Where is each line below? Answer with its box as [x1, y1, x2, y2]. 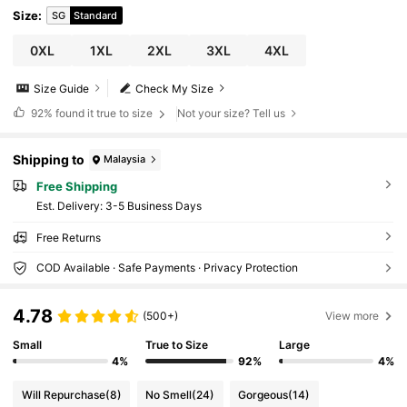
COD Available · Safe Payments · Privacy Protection [35, 261, 298, 275]
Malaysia [104, 153, 146, 166]
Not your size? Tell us [177, 106, 286, 121]
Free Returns [35, 231, 101, 245]
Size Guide [34, 81, 90, 95]
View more [325, 308, 380, 323]
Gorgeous [238, 388, 289, 402]
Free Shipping [35, 178, 117, 194]
